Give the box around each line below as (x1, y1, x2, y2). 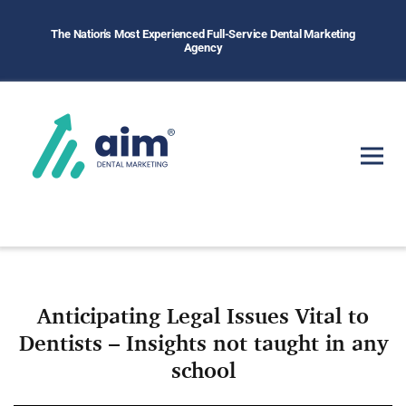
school (170, 356, 236, 383)
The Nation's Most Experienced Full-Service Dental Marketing (51, 27, 355, 41)
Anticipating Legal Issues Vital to (37, 302, 369, 329)
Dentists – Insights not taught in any (18, 329, 388, 356)
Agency (183, 41, 223, 54)
